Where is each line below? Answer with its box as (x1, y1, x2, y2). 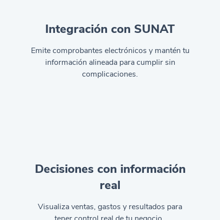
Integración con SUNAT (45, 21, 175, 37)
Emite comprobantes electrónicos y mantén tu (30, 45, 190, 56)
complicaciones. (82, 69, 138, 80)
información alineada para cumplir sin (45, 57, 175, 68)
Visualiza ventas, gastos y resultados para (38, 201, 182, 212)
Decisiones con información (34, 161, 186, 177)
